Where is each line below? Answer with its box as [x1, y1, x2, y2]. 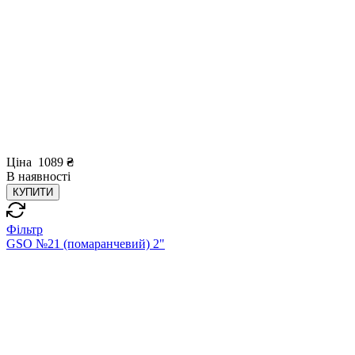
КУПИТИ [13, 186, 53, 199]
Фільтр [6, 223, 43, 237]
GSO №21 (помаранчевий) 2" [6, 237, 165, 251]
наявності [18, 170, 71, 184]
